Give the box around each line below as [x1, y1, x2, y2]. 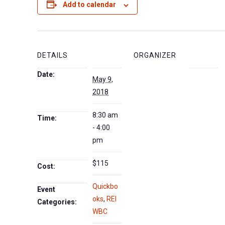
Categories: [37, 198, 77, 206]
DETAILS [37, 51, 68, 60]
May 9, [92, 75, 114, 84]
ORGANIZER [134, 51, 177, 60]
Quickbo [92, 182, 119, 191]
